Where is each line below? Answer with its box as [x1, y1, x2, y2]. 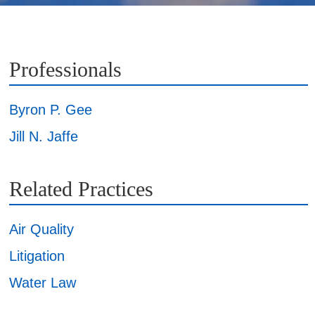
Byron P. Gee [9, 101, 92, 117]
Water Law [9, 274, 76, 290]
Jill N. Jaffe [9, 128, 78, 144]
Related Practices [9, 176, 153, 200]
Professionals [9, 57, 122, 81]
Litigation [9, 247, 65, 264]
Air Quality [9, 221, 74, 237]
